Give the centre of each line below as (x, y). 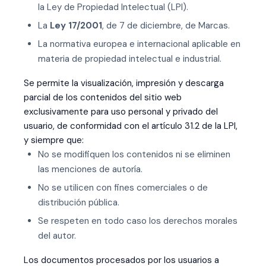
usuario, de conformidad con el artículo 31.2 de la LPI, (131, 126)
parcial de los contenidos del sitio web (103, 97)
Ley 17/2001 (76, 26)
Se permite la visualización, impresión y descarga (124, 83)
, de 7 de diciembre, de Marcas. (166, 26)
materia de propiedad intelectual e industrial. (130, 59)
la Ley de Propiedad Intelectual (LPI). (113, 7)
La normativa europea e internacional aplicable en (139, 44)
